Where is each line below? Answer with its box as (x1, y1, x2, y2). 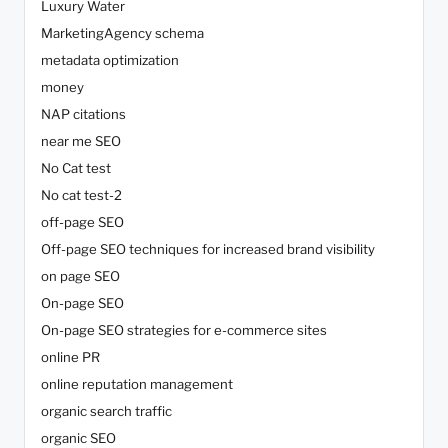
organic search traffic (41, 403, 172, 420)
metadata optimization (41, 52, 179, 69)
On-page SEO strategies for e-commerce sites (41, 322, 327, 339)
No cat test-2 (41, 187, 122, 204)
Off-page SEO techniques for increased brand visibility (41, 241, 375, 258)
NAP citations (41, 106, 126, 123)
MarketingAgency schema (41, 25, 204, 42)
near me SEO (41, 133, 121, 150)
